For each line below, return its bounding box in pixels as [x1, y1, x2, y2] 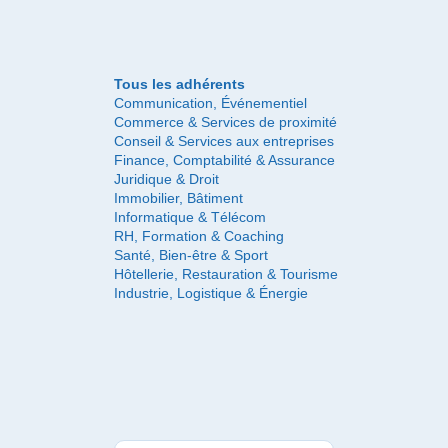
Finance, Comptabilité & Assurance [114, 152, 335, 168]
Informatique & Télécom [114, 209, 266, 225]
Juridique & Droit [114, 171, 219, 187]
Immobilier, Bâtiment [114, 190, 243, 206]
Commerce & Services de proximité [114, 114, 337, 130]
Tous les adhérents [114, 76, 245, 92]
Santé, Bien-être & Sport [114, 247, 268, 263]
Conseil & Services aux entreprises [114, 133, 334, 149]
